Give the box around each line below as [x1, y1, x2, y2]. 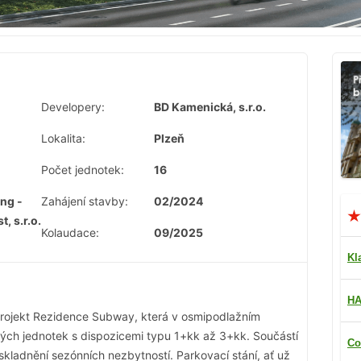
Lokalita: [41, 131, 85, 146]
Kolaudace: [41, 226, 99, 240]
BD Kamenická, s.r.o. [154, 100, 266, 114]
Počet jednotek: [41, 163, 124, 177]
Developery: [41, 100, 105, 114]
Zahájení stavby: [41, 194, 128, 209]
